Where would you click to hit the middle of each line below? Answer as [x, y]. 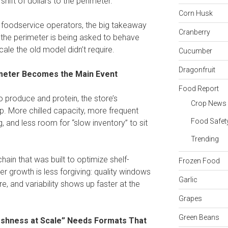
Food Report [198, 88]
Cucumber [195, 51]
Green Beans [199, 217]
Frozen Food [199, 161]
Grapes [190, 198]
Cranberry [194, 32]
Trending [205, 139]
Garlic [188, 179]
